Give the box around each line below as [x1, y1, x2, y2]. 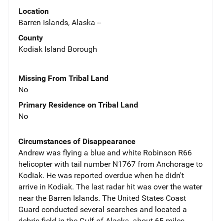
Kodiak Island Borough [18, 44, 97, 54]
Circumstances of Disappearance [18, 136, 136, 146]
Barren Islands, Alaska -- [18, 17, 101, 27]
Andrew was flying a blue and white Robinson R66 [18, 147, 192, 157]
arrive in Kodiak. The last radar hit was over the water [18, 182, 202, 191]
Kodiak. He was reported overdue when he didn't [18, 170, 184, 180]
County [18, 33, 43, 42]
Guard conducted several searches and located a [18, 204, 187, 214]
